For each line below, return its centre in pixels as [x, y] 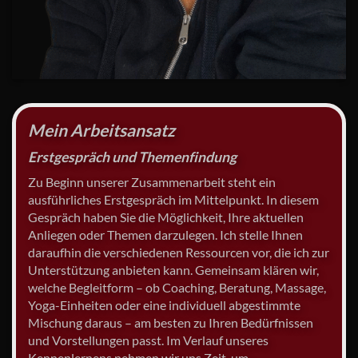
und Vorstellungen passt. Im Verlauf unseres [148, 340]
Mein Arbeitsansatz [101, 129]
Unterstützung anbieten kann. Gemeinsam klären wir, [173, 270]
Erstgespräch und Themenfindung [132, 157]
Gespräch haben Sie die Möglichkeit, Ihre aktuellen [166, 217]
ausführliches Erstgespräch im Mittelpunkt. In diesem [173, 200]
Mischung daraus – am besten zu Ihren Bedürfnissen [171, 323]
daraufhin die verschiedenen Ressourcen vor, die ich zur [179, 253]
